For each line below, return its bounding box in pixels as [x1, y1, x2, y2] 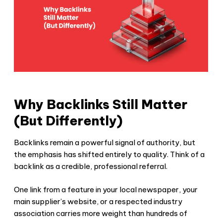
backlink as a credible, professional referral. [14, 162, 167, 171]
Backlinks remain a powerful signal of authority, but [14, 138, 195, 148]
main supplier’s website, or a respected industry [14, 196, 182, 206]
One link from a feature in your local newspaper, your [14, 184, 198, 194]
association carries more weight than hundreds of [14, 208, 187, 218]
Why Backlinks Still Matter [14, 96, 187, 113]
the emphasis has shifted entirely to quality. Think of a [14, 150, 205, 160]
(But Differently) [14, 112, 122, 129]
